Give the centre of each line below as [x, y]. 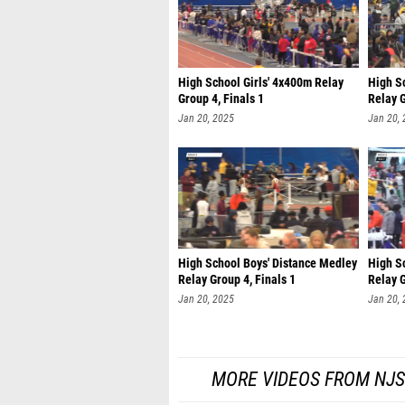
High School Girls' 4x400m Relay [261, 83]
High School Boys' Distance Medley [268, 264]
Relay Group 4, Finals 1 [237, 280]
